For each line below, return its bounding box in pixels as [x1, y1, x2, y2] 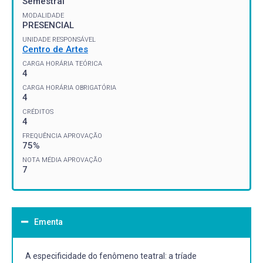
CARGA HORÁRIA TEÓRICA [22, 59, 102, 68]
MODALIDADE [22, 11, 64, 19]
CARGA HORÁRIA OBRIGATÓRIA [22, 83, 116, 92]
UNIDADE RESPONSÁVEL [22, 35, 96, 43]
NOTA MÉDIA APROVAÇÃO [22, 156, 102, 164]
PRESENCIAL [22, 19, 74, 31]
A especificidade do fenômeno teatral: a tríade [25, 251, 197, 261]
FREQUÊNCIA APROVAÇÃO [22, 131, 102, 140]
